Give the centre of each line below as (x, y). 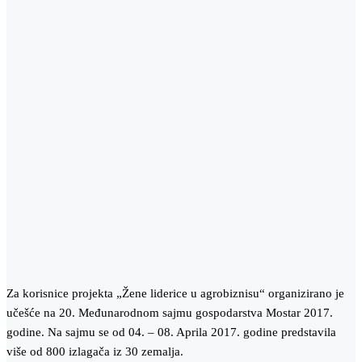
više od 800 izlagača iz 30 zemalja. (97, 352)
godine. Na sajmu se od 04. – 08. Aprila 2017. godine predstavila (171, 333)
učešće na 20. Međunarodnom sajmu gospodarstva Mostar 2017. (170, 313)
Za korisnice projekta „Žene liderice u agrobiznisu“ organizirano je (175, 294)
